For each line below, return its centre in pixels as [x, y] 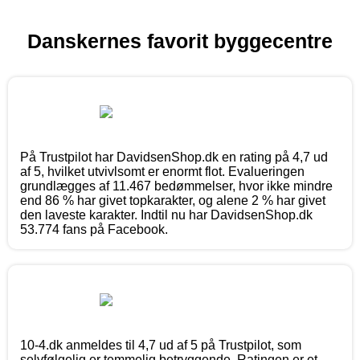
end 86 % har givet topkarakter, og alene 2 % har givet [173, 200]
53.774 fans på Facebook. [94, 229]
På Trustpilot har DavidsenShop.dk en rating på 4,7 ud [174, 157]
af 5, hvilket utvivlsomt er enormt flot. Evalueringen [162, 171]
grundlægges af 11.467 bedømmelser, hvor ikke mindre [176, 186]
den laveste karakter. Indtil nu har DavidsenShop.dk [166, 215]
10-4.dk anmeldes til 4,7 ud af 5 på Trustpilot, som [161, 345]
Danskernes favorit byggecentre [180, 41]
